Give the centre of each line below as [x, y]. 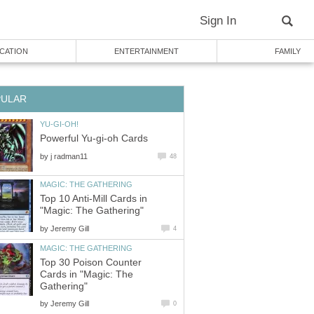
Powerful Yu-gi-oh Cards [94, 139]
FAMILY [287, 51]
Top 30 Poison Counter [91, 263]
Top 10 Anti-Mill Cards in [94, 199]
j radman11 [69, 156]
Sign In [218, 21]
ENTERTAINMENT [146, 51]
